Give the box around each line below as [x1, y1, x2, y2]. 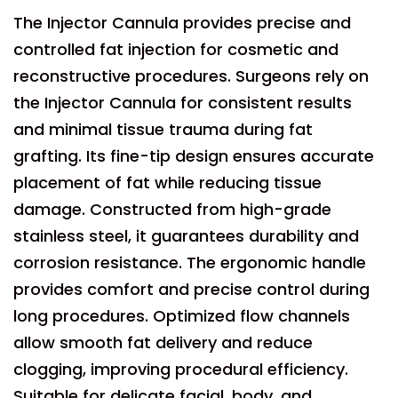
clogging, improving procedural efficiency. [13, 358, 348, 380]
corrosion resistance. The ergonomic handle [13, 251, 366, 274]
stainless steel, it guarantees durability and [13, 225, 359, 247]
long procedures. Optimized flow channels [13, 305, 350, 327]
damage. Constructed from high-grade [13, 198, 331, 220]
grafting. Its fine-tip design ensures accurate [13, 145, 374, 167]
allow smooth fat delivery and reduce [13, 331, 313, 354]
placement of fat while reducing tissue [13, 171, 322, 194]
